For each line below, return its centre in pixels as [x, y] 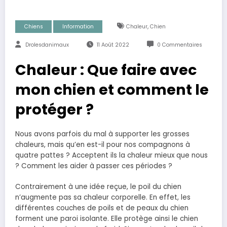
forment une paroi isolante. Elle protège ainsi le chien [107, 218]
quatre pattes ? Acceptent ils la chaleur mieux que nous [111, 156]
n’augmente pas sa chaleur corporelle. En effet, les [103, 197]
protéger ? [54, 110]
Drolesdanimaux [47, 45]
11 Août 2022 [113, 45]
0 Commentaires [179, 45]
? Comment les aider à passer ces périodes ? [94, 166]
